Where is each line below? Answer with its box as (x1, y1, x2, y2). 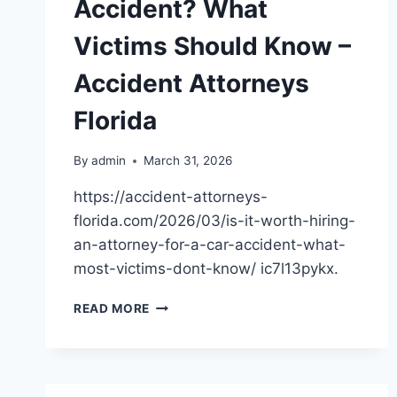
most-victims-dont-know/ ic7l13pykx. (74, 260, 339, 278)
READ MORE (74, 301, 151, 316)
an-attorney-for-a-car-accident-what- (74, 236, 346, 254)
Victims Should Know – (74, 31, 351, 62)
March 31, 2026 (144, 153, 233, 168)
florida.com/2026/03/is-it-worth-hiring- (74, 212, 355, 230)
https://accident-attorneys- (74, 188, 268, 206)
